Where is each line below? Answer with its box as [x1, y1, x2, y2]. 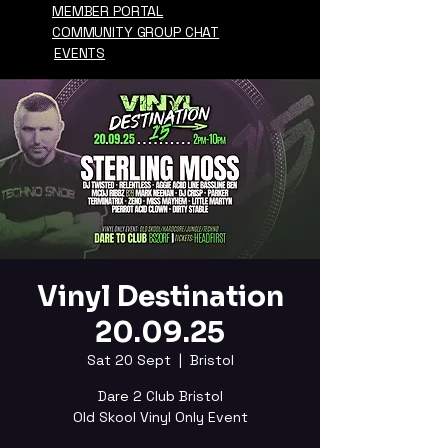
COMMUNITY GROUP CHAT [52, 23, 220, 41]
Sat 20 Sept [86, 351, 171, 369]
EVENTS [54, 44, 106, 62]
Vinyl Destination [36, 279, 284, 314]
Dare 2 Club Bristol [97, 387, 223, 405]
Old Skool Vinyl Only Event [72, 408, 248, 426]
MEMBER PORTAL [52, 2, 164, 20]
